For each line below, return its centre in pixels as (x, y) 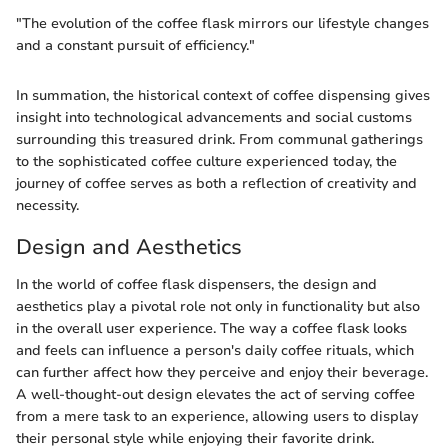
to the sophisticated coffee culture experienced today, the (206, 161)
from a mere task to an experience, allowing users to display (217, 417)
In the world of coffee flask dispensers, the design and (196, 285)
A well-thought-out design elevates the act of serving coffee (215, 395)
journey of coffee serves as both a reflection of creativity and (216, 183)
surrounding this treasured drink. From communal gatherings (219, 139)
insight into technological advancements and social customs (214, 117)
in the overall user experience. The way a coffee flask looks (211, 329)
